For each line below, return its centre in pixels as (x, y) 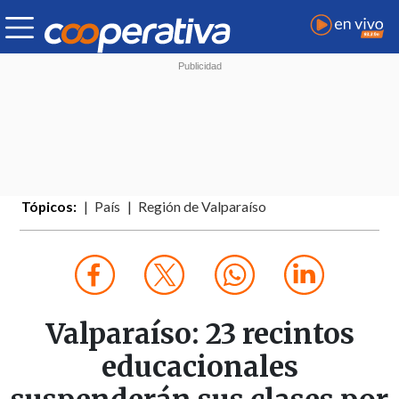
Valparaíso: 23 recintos (199, 334)
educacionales (199, 367)
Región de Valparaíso (203, 207)
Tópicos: (49, 207)
